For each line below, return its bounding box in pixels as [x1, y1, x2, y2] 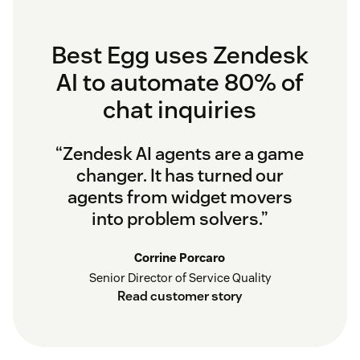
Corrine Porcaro [134, 250, 226, 266]
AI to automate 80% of [56, 67, 304, 99]
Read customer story [117, 288, 243, 305]
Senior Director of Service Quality [89, 270, 271, 286]
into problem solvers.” [92, 207, 268, 231]
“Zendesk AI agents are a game [55, 142, 305, 166]
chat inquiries [103, 94, 257, 126]
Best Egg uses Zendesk [51, 39, 309, 72]
